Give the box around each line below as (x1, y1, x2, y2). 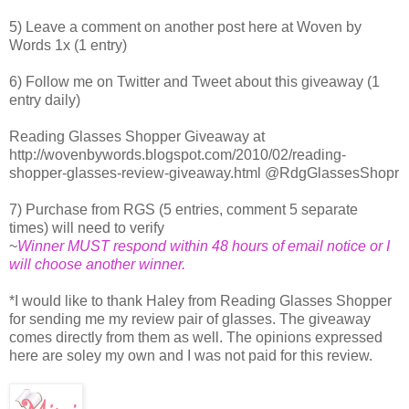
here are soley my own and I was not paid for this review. (9, 347, 372, 363)
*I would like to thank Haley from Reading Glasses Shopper (9, 292, 392, 309)
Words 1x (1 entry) (9, 37, 127, 53)
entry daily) (9, 91, 80, 108)
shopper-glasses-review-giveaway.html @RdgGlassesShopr (9, 164, 399, 181)
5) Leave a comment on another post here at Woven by (9, 18, 362, 35)
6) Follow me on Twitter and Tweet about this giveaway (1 (9, 73, 380, 89)
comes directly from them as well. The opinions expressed (9, 329, 383, 345)
